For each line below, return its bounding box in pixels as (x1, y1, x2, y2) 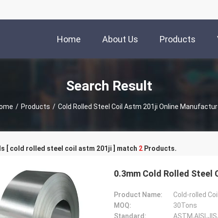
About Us (102, 34, 138, 45)
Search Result (66, 77, 152, 94)
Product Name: (114, 191, 163, 199)
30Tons (173, 201, 197, 209)
